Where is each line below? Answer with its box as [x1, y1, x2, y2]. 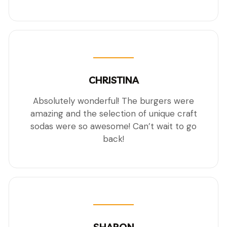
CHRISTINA [88, 74, 139, 87]
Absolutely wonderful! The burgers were [33, 95, 194, 107]
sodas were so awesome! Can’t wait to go [30, 121, 197, 132]
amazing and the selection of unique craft [30, 108, 197, 120]
